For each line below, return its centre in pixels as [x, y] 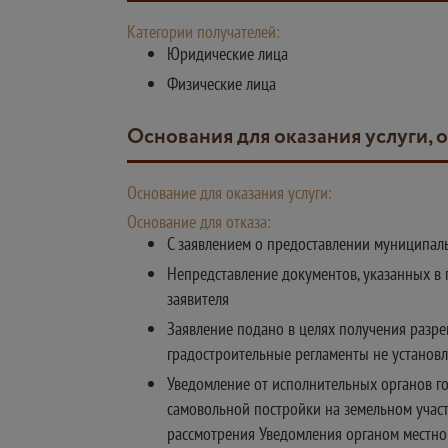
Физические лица [221, 83]
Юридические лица [227, 53]
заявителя [198, 298]
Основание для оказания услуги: [229, 192]
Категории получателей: [203, 31]
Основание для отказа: [199, 221]
